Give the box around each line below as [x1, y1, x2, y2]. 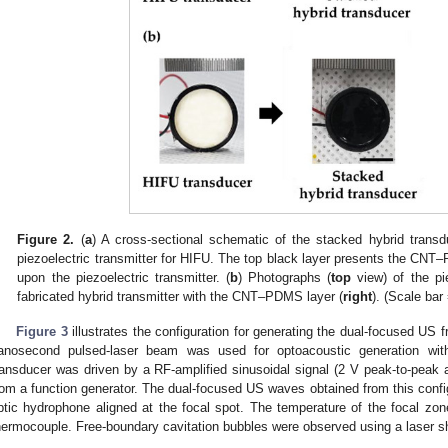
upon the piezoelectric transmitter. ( [17, 269, 230, 285]
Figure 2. [17, 231, 75, 247]
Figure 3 [16, 323, 68, 339]
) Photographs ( [237, 269, 332, 285]
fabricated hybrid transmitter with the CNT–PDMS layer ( [17, 288, 344, 304]
